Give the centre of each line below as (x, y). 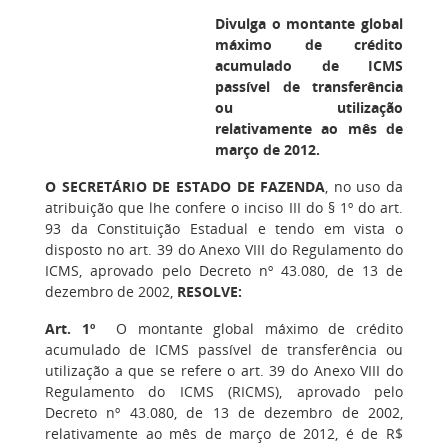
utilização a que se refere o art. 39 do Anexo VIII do (224, 370)
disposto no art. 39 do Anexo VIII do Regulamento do (224, 249)
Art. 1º (70, 328)
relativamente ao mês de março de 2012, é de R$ (224, 433)
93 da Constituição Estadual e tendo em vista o (224, 228)
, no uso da (364, 186)
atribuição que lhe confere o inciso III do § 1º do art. (224, 207)
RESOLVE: (209, 291)
